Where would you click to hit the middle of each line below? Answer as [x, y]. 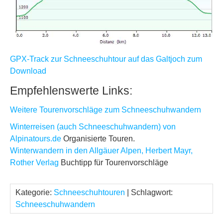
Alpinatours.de [36, 138]
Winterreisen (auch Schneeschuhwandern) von [93, 126]
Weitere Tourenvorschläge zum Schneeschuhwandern [106, 110]
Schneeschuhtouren [89, 192]
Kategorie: [35, 192]
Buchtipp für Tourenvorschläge [113, 162]
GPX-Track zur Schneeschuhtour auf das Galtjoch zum [106, 59]
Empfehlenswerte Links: [71, 90]
